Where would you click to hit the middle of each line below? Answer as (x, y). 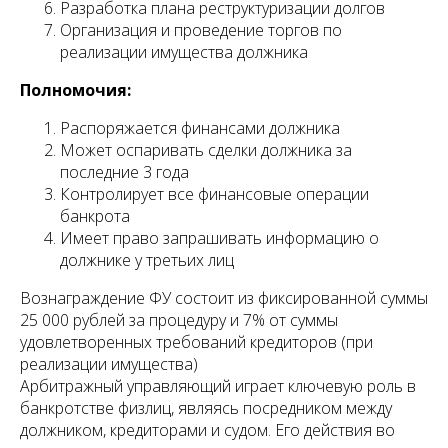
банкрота (95, 216)
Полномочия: (75, 90)
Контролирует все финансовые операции (214, 194)
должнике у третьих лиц (147, 260)
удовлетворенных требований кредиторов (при (196, 342)
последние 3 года (124, 172)
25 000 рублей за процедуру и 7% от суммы (179, 320)
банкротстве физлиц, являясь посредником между (206, 408)
